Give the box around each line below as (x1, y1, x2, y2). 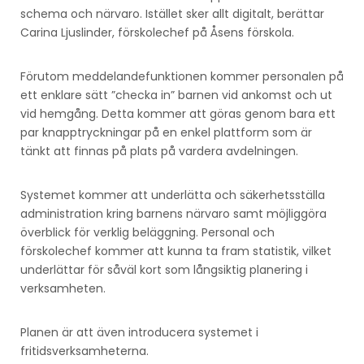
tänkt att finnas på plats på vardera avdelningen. (20, 142, 298, 159)
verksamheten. (20, 279, 106, 297)
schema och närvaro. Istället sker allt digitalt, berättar (20, 5, 324, 22)
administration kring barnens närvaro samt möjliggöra (20, 205, 327, 222)
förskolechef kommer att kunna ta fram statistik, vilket (20, 242, 331, 259)
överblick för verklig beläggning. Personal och (20, 223, 275, 240)
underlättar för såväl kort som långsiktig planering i (20, 261, 308, 278)
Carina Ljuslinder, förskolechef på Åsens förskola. (20, 24, 294, 41)
